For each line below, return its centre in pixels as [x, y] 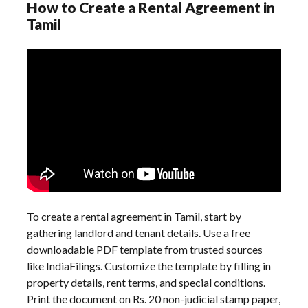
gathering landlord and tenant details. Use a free [139, 233]
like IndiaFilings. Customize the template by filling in [149, 266]
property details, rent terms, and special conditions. [146, 283]
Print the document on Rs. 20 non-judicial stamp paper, [154, 299]
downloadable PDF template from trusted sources [145, 250]
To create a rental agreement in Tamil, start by [134, 217]
